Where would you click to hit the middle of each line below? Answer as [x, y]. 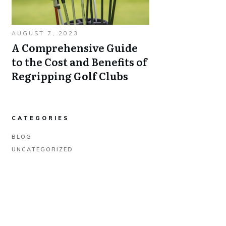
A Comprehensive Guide [75, 47]
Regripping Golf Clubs [70, 76]
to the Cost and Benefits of [79, 62]
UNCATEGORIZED [42, 149]
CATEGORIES [41, 118]
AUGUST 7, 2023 [45, 33]
